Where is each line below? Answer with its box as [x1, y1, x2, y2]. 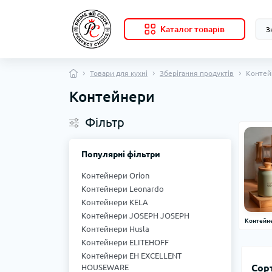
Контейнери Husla [81, 225, 149, 234]
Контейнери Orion [81, 171, 149, 180]
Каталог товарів [160, 24, 225, 35]
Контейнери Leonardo [81, 185, 164, 194]
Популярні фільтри [81, 149, 160, 160]
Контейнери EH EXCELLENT [81, 251, 182, 260]
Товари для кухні [90, 69, 148, 78]
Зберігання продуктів [160, 69, 234, 78]
